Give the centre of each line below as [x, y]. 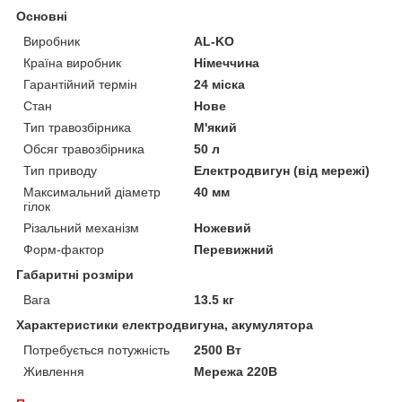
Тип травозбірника [77, 128]
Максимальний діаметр [92, 192]
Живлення [54, 372]
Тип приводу [60, 171]
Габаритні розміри [75, 275]
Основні [42, 17]
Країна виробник [72, 63]
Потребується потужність [96, 350]
